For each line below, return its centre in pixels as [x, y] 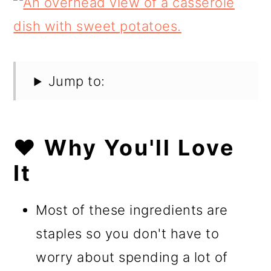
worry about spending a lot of [132, 257]
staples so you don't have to [128, 234]
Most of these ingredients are [132, 210]
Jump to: [77, 81]
